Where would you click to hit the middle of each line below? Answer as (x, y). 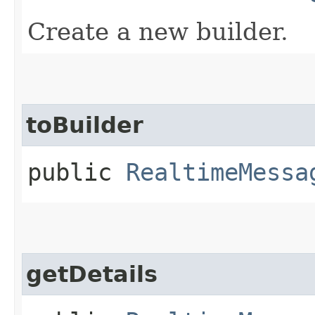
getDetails (92, 274)
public (77, 172)
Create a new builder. (158, 31)
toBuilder (85, 125)
